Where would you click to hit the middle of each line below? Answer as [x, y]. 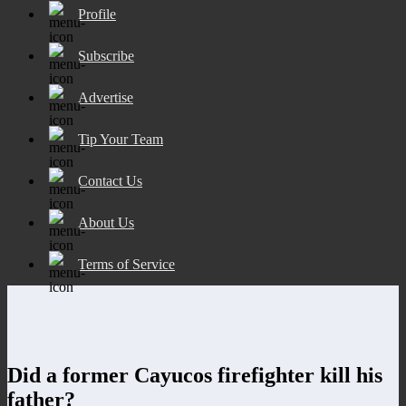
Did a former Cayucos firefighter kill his [195, 375]
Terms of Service [126, 264]
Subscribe [106, 55]
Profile [97, 14]
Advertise [106, 97]
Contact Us [110, 180]
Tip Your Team [121, 139]
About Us [106, 222]
